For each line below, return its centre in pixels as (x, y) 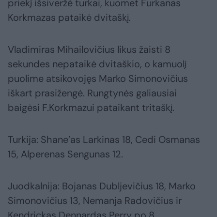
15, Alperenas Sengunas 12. (65, 154)
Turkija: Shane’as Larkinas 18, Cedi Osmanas (104, 140)
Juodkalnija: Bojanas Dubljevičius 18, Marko (102, 186)
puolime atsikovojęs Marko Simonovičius (98, 79)
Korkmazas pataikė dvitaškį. (69, 18)
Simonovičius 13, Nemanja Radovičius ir (95, 201)
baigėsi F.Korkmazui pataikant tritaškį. (91, 108)
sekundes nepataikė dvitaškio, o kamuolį (97, 64)
